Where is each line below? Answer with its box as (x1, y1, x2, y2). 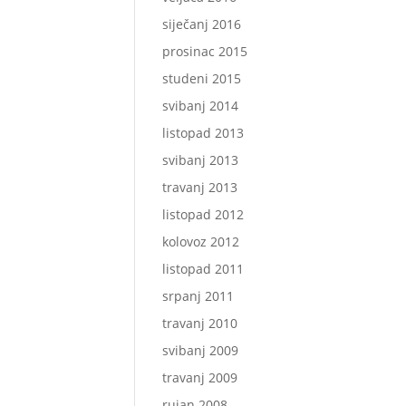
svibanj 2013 (162, 151, 239, 169)
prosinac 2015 (162, 43, 248, 60)
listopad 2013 (162, 124, 245, 141)
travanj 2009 (162, 369, 238, 386)
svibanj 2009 (162, 342, 239, 359)
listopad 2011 (162, 260, 245, 277)
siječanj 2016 (162, 15, 242, 33)
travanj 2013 (162, 179, 238, 196)
